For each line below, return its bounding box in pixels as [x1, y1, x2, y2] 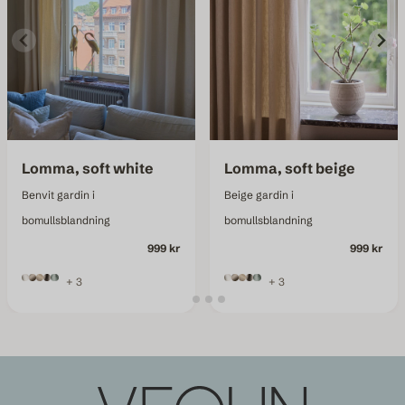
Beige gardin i [224, 187, 295, 202]
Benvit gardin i [22, 187, 96, 202]
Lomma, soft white [22, 158, 155, 177]
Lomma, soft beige [224, 158, 356, 177]
